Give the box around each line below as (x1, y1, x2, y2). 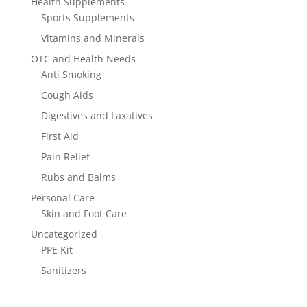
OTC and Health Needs (30, 51, 136, 65)
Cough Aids (40, 88, 93, 101)
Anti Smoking (40, 67, 101, 81)
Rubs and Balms (40, 170, 116, 184)
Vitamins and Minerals (40, 31, 145, 45)
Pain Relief (40, 149, 90, 163)
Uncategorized (30, 227, 97, 241)
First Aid (40, 129, 79, 143)
